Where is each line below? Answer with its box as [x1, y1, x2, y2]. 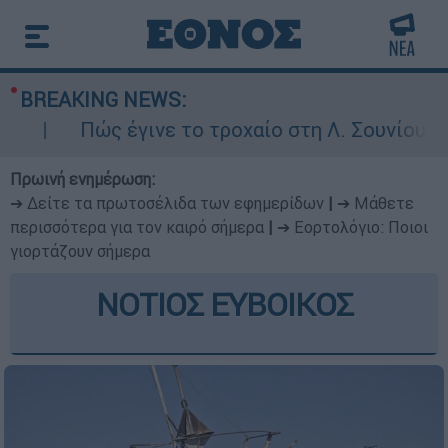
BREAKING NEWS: [20, 87, 186, 112]
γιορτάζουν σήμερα [10, 241, 150, 261]
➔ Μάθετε [337, 193, 414, 213]
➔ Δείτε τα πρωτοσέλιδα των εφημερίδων [10, 193, 324, 213]
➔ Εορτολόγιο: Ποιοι [277, 217, 428, 237]
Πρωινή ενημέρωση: [10, 169, 155, 189]
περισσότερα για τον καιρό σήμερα [10, 217, 264, 237]
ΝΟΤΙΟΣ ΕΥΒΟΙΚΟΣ [95, 285, 353, 324]
